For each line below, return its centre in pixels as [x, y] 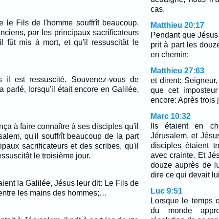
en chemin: [169, 55]
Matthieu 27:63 [177, 71]
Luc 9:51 [166, 191]
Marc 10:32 [170, 116]
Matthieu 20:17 [177, 25]
